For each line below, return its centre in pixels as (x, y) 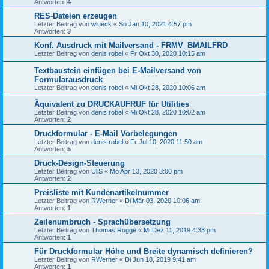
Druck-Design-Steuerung (80, 163)
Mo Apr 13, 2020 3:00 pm (146, 171)
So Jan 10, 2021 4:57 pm (155, 24)
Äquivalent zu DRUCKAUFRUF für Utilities (112, 104)
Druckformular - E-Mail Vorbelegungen (106, 133)
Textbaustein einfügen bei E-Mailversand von (118, 70)
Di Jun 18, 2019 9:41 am (160, 259)
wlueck (101, 24)
